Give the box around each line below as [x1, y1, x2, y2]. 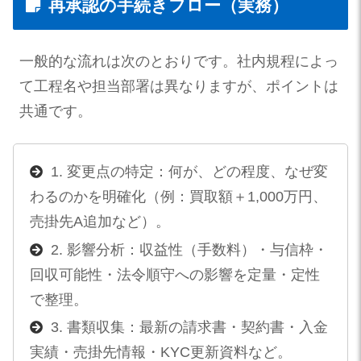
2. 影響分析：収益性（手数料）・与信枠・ [50, 241, 328, 258]
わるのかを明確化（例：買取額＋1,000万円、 [29, 189, 327, 205]
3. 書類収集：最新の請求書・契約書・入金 [50, 319, 328, 336]
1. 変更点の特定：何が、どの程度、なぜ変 [50, 164, 328, 180]
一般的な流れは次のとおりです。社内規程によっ [19, 52, 338, 69]
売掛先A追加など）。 [29, 214, 170, 230]
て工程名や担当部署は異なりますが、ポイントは [19, 77, 338, 94]
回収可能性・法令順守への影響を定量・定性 [29, 266, 320, 283]
